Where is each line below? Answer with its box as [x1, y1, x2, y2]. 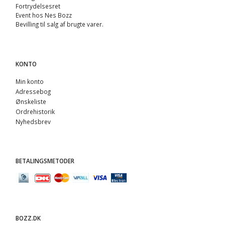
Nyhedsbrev [16, 117, 51, 126]
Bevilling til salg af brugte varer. [16, 20, 103, 29]
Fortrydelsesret [16, 2, 60, 11]
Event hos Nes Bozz [16, 11, 72, 20]
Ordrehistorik [16, 107, 55, 116]
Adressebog [16, 87, 51, 95]
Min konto [16, 77, 44, 85]
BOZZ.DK [16, 214, 41, 222]
